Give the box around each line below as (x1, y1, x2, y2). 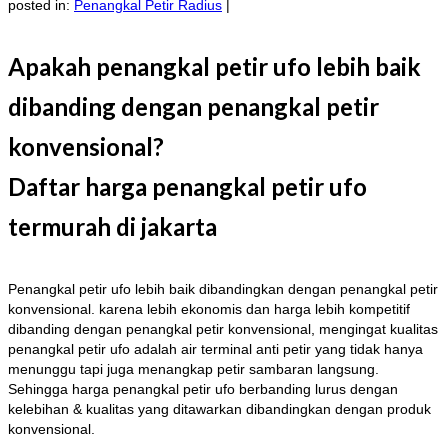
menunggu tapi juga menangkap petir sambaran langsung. (8, 360, 379, 377)
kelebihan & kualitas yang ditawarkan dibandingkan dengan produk (8, 400, 431, 417)
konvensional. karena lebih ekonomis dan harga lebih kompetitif (8, 300, 410, 317)
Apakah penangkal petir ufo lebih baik (8, 51, 421, 81)
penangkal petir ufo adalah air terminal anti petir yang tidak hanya (8, 340, 423, 357)
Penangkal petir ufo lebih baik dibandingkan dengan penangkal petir (8, 280, 438, 297)
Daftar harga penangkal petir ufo (8, 171, 367, 201)
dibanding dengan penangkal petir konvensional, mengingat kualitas (8, 320, 438, 337)
